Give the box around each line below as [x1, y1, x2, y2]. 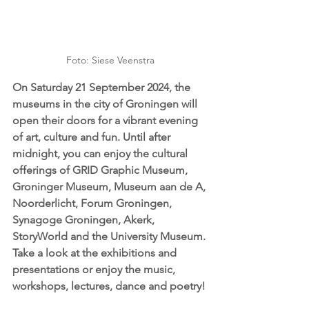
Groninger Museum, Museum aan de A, [12, 179, 208, 193]
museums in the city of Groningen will [12, 97, 200, 110]
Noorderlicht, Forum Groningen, [12, 196, 175, 210]
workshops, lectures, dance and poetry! [12, 279, 206, 292]
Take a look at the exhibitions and [12, 246, 179, 259]
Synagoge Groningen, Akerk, [12, 212, 157, 226]
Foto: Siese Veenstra [66, 53, 154, 66]
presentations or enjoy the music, [12, 262, 178, 276]
